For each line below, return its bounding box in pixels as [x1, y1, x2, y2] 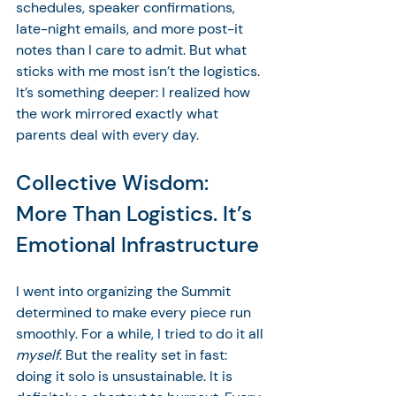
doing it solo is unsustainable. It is [16, 367, 236, 385]
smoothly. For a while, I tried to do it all [16, 324, 267, 343]
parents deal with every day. [16, 126, 199, 144]
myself [16, 346, 59, 364]
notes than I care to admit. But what [16, 41, 250, 59]
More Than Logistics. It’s [16, 200, 257, 227]
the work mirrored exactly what [16, 104, 222, 123]
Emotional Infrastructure [16, 231, 259, 258]
